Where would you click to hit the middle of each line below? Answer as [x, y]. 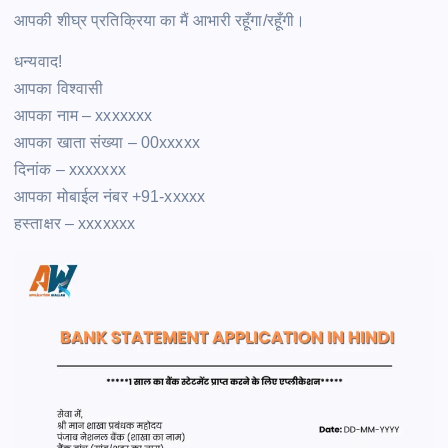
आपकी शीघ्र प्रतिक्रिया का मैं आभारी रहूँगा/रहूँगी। [160, 20]
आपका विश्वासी [59, 88]
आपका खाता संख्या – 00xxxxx [107, 142]
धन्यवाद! [38, 61]
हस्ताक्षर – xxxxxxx [75, 223]
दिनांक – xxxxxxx [70, 169]
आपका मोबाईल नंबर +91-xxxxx [110, 196]
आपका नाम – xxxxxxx [83, 115]
